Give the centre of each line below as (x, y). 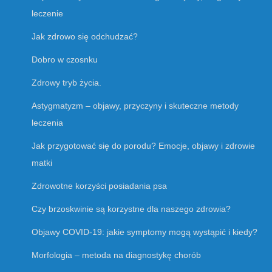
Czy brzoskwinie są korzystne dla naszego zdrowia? (131, 209)
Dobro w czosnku (65, 60)
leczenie (47, 14)
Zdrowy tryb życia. (66, 83)
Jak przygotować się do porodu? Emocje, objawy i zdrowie (143, 146)
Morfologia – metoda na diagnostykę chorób (116, 255)
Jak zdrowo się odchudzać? (85, 37)
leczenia (47, 123)
